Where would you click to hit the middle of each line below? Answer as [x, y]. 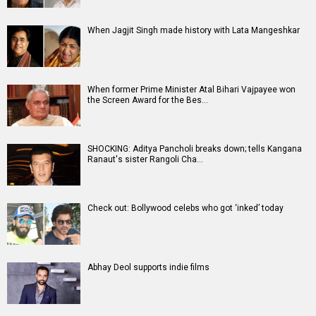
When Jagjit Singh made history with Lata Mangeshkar [194, 31]
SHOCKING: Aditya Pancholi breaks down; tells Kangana [195, 149]
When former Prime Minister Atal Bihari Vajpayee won [192, 90]
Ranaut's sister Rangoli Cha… [145, 160]
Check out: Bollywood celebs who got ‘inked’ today [186, 208]
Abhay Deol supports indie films [148, 268]
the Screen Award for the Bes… [148, 101]
